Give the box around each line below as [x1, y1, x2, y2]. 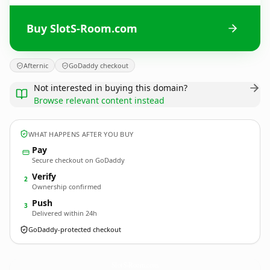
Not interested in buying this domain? [34, 82, 187, 93]
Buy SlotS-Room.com [27, 20, 137, 36]
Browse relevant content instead [34, 95, 165, 106]
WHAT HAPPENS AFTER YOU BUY [28, 129, 134, 139]
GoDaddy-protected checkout [28, 225, 121, 234]
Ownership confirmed [32, 182, 101, 191]
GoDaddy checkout [69, 61, 128, 70]
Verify [32, 171, 56, 182]
